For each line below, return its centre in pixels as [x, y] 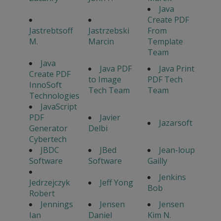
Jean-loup [177, 150]
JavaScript [58, 106]
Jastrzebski [109, 30]
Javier [110, 117]
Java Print [176, 68]
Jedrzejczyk [49, 182]
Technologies [54, 95]
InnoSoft [45, 85]
